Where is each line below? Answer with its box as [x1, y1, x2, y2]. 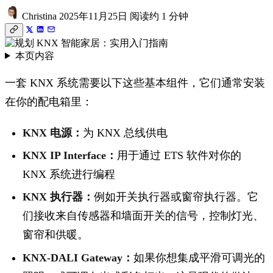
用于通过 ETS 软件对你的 [117, 149, 242, 161]
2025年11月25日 [59, 10, 127, 21]
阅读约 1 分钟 [130, 10, 188, 21]
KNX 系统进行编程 [23, 168, 116, 180]
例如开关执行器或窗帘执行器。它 [94, 191, 259, 204]
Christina [19, 10, 57, 21]
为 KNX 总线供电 [83, 126, 168, 139]
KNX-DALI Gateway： [23, 251, 134, 264]
